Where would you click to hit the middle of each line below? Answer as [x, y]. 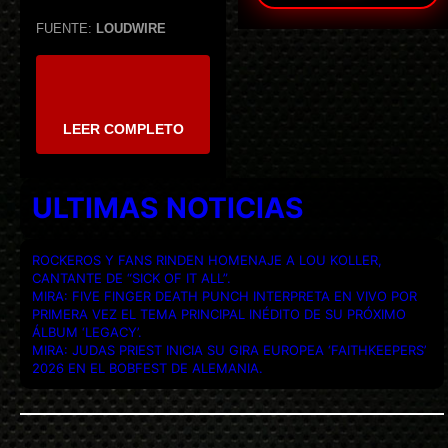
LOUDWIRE [131, 29]
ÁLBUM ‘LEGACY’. [87, 331]
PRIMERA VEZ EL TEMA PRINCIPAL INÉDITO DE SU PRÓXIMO [219, 313]
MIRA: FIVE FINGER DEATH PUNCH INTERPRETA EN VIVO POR [224, 295]
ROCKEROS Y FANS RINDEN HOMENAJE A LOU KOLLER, [207, 259]
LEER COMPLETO [123, 128]
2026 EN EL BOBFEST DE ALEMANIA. [147, 367]
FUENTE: [66, 29]
